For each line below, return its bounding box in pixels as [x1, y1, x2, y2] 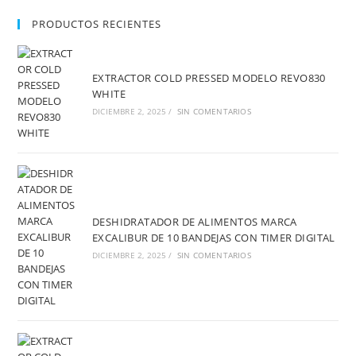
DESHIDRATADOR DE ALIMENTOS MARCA [91, 215, 297, 229]
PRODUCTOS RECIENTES [32, 17, 162, 31]
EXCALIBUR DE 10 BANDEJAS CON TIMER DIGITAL [91, 230, 335, 245]
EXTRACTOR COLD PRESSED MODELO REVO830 [91, 71, 326, 85]
